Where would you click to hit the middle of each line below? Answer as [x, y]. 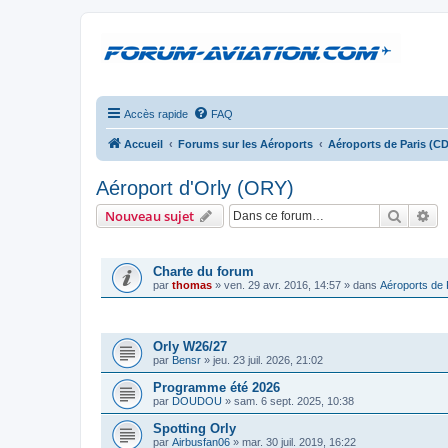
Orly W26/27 [190, 346]
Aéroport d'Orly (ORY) [195, 188]
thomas [192, 285]
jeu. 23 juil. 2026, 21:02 [268, 360]
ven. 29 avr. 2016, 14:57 [282, 285]
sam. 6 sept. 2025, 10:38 [294, 401]
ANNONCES [129, 245]
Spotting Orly [194, 428]
